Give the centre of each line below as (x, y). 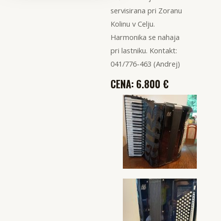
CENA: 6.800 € (140, 84)
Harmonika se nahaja (145, 37)
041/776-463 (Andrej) (145, 64)
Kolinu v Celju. (133, 24)
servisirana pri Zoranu (146, 10)
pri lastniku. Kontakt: (144, 50)
